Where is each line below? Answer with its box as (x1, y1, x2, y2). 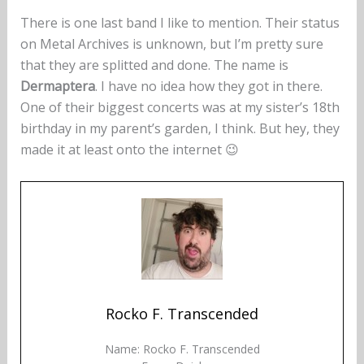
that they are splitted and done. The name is (19, 56, 288, 75)
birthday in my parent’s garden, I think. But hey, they (19, 119, 340, 138)
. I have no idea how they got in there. (94, 77, 323, 96)
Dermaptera (19, 77, 95, 96)
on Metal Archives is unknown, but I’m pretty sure (19, 35, 323, 54)
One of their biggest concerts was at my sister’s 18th (19, 98, 340, 117)
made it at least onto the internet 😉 (19, 141, 239, 159)
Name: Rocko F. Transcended (104, 340, 260, 357)
